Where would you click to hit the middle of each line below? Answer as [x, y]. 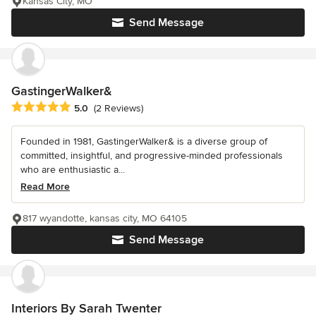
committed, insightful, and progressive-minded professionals [152, 155]
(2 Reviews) [119, 109]
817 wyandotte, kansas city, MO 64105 [105, 218]
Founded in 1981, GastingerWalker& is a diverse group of [144, 141]
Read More [45, 186]
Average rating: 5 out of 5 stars [86, 107]
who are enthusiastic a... [73, 169]
